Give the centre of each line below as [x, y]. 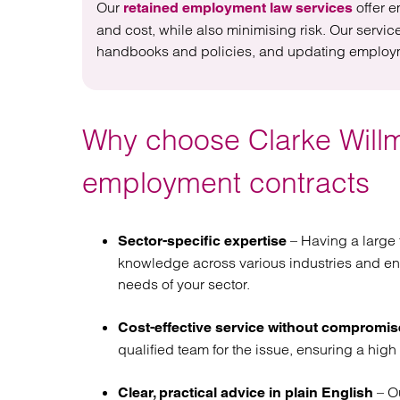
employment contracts [226, 183]
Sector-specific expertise [202, 241]
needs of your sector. [184, 284]
